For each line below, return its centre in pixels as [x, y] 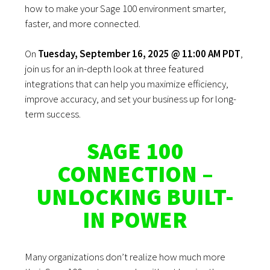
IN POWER [135, 220]
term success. [53, 114]
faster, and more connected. [83, 24]
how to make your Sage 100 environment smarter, [126, 9]
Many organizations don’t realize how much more [125, 257]
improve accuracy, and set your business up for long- [131, 99]
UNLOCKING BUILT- [135, 197]
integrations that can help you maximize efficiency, [127, 84]
